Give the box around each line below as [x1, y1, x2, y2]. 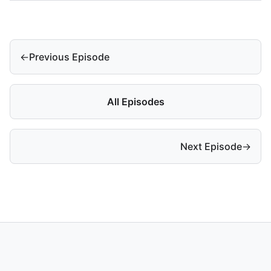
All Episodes [106, 95, 165, 108]
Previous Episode [29, 50, 109, 63]
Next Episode [180, 140, 242, 152]
